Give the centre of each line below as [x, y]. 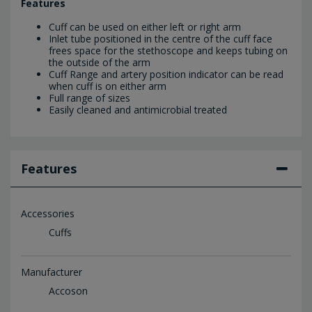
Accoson [68, 290]
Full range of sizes [89, 97]
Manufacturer [52, 272]
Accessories [48, 213]
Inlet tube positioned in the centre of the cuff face [161, 38]
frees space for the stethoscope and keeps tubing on [168, 50]
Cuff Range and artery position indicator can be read [166, 74]
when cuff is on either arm [108, 86]
